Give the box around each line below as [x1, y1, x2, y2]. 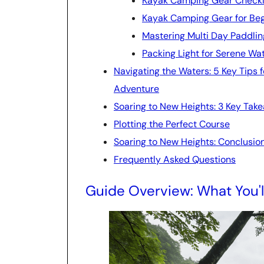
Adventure [114, 82, 159, 95]
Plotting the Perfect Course [114, 118, 230, 130]
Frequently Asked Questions [114, 153, 236, 166]
